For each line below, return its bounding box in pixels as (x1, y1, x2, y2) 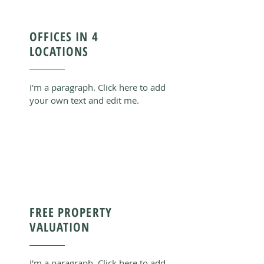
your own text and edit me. (29, 94, 139, 106)
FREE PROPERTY (29, 204, 112, 220)
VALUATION (29, 219, 90, 235)
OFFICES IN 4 (29, 28, 98, 45)
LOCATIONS (29, 43, 89, 60)
